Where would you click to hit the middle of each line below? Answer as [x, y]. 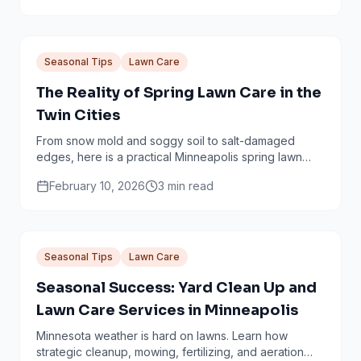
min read [189, 186]
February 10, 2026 [97, 186]
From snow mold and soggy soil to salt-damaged [166, 141]
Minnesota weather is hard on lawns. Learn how [162, 336]
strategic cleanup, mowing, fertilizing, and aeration [170, 352]
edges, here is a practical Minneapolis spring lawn [169, 157]
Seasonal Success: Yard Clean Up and [176, 288]
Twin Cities [78, 115]
